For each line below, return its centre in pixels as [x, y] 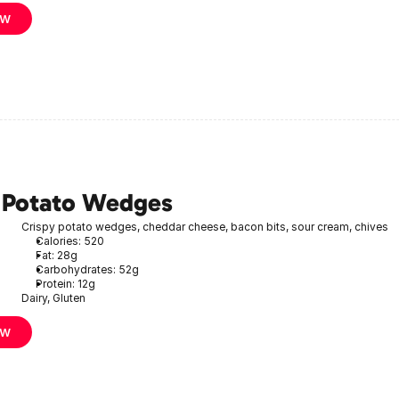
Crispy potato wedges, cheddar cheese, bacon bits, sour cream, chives [205, 226]
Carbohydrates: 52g [87, 269]
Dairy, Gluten [53, 297]
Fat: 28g [57, 255]
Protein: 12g [65, 283]
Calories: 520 [70, 240]
